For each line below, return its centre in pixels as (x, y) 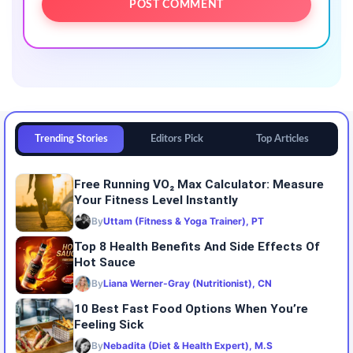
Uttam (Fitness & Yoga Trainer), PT (184, 221)
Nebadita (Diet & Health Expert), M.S (188, 345)
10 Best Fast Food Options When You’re (191, 308)
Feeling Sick (109, 324)
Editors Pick (176, 139)
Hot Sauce (105, 262)
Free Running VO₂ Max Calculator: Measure (199, 184)
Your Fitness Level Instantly (156, 200)
